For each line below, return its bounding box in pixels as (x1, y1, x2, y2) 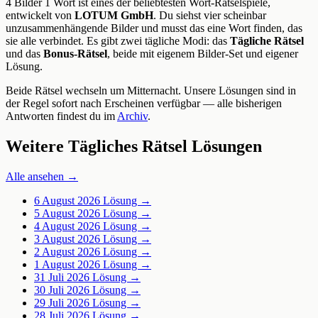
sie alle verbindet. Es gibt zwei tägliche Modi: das (6, 35, 230, 48)
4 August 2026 (34, 220, 100, 233)
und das (6, 48, 43, 60)
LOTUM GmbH (75, 9, 153, 22)
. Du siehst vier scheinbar (153, 9, 266, 22)
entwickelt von (6, 9, 75, 22)
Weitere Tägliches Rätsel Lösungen (6, 137, 262, 156)
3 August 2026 (34, 233, 100, 246)
